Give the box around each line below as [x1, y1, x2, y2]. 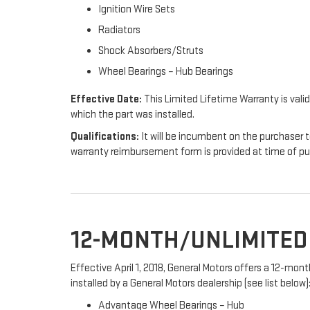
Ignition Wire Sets [98, 3, 175, 16]
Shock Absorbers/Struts [98, 44, 203, 57]
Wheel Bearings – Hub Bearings [98, 65, 233, 78]
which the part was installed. [71, 108, 194, 121]
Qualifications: [71, 130, 139, 143]
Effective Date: [71, 93, 142, 106]
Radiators [98, 24, 140, 37]
